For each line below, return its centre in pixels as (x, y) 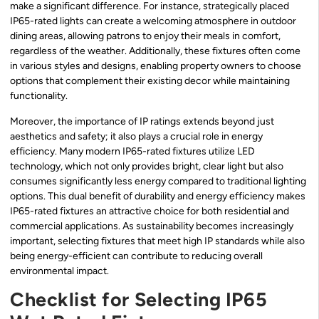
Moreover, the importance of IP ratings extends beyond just (142, 121)
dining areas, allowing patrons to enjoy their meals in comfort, (145, 36)
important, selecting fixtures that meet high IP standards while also (157, 241)
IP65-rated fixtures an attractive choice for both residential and (150, 211)
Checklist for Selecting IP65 (139, 300)
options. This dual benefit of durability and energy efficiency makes (158, 196)
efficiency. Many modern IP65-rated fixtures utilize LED (132, 151)
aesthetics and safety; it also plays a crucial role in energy (136, 136)
